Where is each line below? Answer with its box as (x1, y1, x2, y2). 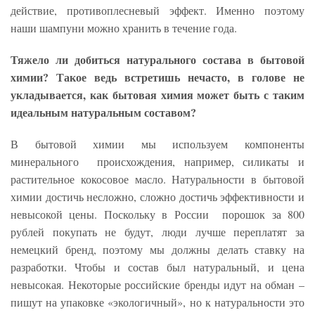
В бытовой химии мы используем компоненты (11, 136, 304, 151)
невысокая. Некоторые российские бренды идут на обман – (11, 276, 304, 292)
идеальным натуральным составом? (11, 103, 196, 120)
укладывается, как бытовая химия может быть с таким (11, 86, 304, 103)
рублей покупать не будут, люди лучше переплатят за (11, 224, 304, 239)
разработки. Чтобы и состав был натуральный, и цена (11, 259, 304, 274)
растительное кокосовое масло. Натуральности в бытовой (11, 171, 304, 186)
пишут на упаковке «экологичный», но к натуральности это (11, 294, 304, 309)
